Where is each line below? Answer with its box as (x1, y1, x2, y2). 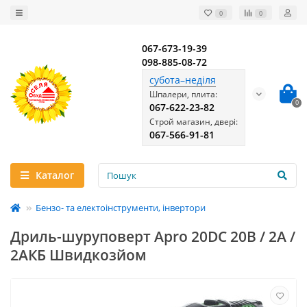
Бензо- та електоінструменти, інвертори (36, 201, 206, 214)
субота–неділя (149, 73, 216, 86)
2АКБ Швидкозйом (10, 245, 147, 265)
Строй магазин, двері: (149, 116, 238, 127)
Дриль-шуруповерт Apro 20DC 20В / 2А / (10, 227, 295, 246)
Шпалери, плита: (149, 88, 217, 100)
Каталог (36, 169, 74, 182)
